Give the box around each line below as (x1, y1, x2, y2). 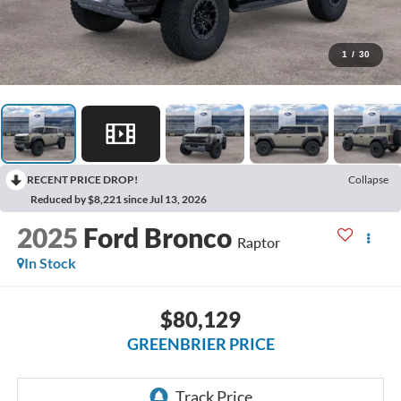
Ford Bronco (82, 221, 232, 254)
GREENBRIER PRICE (126, 333, 275, 354)
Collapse (348, 172, 388, 186)
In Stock (23, 254, 76, 272)
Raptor (236, 234, 280, 252)
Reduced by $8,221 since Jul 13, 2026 (30, 192, 207, 206)
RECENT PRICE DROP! (27, 172, 138, 186)
